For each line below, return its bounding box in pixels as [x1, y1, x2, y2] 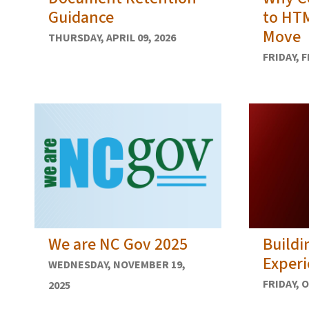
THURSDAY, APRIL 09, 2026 [48, 30, 176, 46]
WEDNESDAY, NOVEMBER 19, [48, 257, 186, 272]
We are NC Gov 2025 [48, 232, 188, 257]
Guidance [48, 6, 114, 30]
